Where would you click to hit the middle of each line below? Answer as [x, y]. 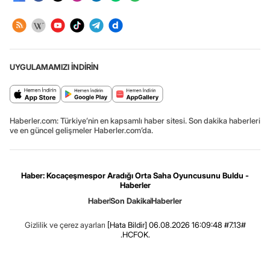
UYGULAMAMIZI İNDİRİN [54, 67]
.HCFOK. [135, 235]
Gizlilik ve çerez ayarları [65, 225]
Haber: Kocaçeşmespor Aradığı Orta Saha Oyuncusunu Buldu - [135, 176]
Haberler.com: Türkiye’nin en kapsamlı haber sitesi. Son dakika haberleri [135, 121]
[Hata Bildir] [127, 225]
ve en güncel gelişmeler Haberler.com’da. [81, 130]
